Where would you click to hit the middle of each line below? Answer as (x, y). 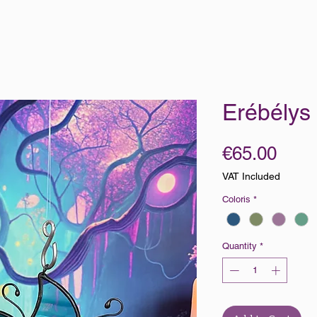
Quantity (240, 246)
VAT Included (251, 176)
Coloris (236, 199)
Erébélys (266, 112)
